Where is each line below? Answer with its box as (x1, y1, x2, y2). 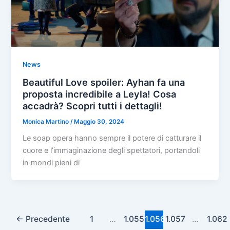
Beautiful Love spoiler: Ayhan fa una (23, 76, 185, 88)
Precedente (24, 214, 70, 224)
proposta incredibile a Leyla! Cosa (23, 88, 177, 100)
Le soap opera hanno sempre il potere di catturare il (23, 133, 202, 143)
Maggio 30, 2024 (74, 118, 125, 125)
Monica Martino (23, 118, 71, 125)
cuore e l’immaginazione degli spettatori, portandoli (23, 146, 200, 156)
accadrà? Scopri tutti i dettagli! (23, 100, 163, 111)
